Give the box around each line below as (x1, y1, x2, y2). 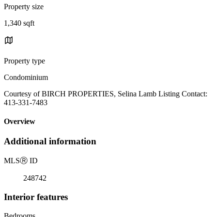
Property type (4, 56, 45, 65)
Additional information (4, 136, 96, 147)
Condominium (4, 73, 48, 81)
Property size (4, 2, 44, 11)
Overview (4, 117, 35, 126)
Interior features (4, 191, 68, 202)
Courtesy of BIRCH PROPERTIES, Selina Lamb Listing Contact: (4, 89, 207, 98)
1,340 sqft (4, 18, 34, 27)
